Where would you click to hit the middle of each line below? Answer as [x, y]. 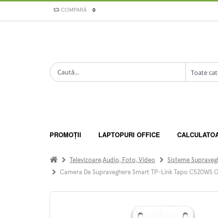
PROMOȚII [65, 135]
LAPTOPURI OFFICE [129, 135]
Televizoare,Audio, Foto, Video [112, 160]
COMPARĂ [73, 10]
